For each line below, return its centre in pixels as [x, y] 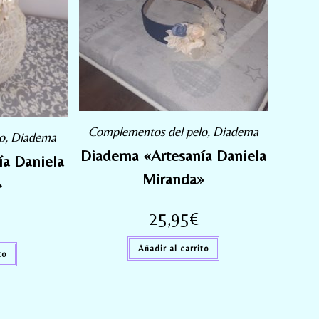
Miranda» [174, 179]
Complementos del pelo [148, 131]
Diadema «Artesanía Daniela [174, 155]
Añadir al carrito [174, 248]
